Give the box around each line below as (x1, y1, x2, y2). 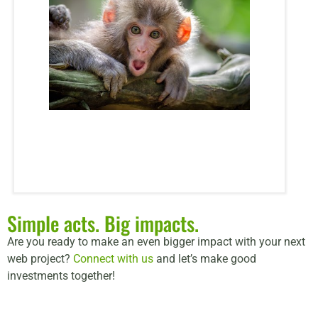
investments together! (7, 269, 115, 283)
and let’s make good (153, 252, 256, 266)
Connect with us (73, 252, 153, 266)
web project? (7, 252, 73, 266)
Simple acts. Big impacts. (7, 209, 199, 238)
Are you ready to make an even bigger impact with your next (7, 235, 305, 249)
